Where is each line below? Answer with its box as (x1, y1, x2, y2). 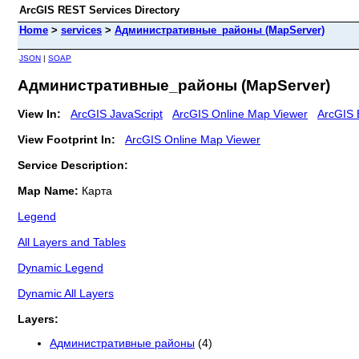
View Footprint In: (18, 132, 115, 146)
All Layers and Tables (18, 235, 126, 248)
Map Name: (18, 184, 82, 197)
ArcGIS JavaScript (71, 107, 163, 120)
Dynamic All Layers (18, 286, 114, 300)
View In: (18, 107, 61, 120)
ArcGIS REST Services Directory (19, 4, 179, 16)
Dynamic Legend (18, 260, 103, 274)
